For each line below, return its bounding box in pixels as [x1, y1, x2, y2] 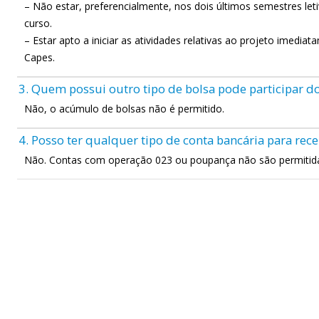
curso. [24, 16, 52, 30]
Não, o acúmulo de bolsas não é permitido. [24, 102, 224, 115]
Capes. [24, 51, 55, 64]
